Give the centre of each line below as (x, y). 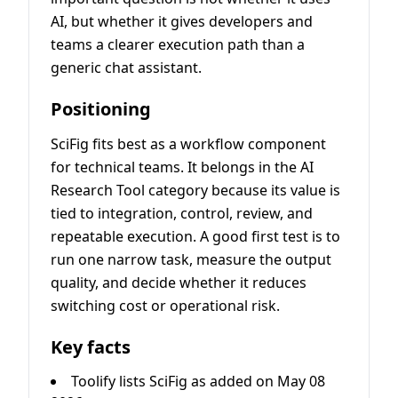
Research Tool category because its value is (195, 191)
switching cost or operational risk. (165, 306)
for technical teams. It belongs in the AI (182, 167)
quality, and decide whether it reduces (179, 283)
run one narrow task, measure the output (191, 260)
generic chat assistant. (126, 68)
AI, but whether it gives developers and (182, 22)
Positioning (101, 109)
